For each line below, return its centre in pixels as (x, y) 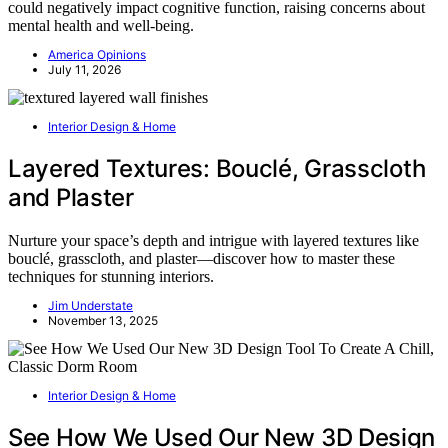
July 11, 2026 (84, 69)
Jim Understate (90, 305)
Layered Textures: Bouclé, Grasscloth (217, 168)
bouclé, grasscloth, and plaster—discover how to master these (201, 258)
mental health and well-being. (101, 25)
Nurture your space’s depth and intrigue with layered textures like (213, 240)
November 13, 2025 (103, 320)
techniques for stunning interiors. (111, 276)
